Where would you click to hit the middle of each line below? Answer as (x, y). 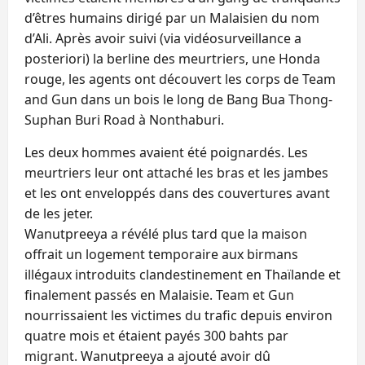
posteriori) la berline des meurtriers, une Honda (172, 58)
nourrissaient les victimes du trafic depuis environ (178, 315)
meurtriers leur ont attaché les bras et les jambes (176, 172)
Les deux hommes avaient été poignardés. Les (166, 152)
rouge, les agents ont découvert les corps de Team (180, 79)
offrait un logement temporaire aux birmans (161, 254)
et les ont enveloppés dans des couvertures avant (177, 193)
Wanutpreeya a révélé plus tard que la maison (166, 233)
